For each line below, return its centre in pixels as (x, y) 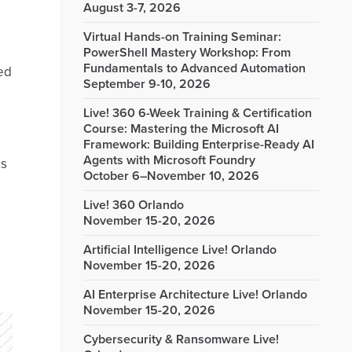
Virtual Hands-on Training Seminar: (182, 37)
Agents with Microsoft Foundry (169, 160)
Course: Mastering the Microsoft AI (181, 129)
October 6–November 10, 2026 (171, 176)
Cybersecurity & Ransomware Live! (181, 339)
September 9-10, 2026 (147, 84)
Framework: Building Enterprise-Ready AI (199, 145)
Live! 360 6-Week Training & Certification (198, 113)
